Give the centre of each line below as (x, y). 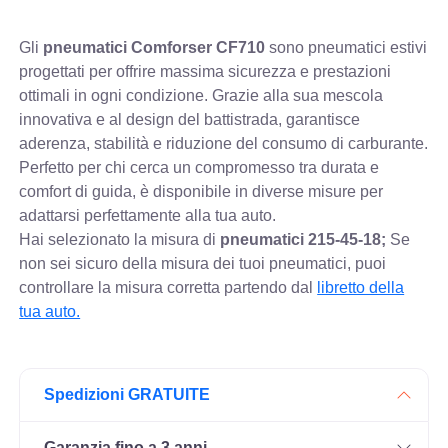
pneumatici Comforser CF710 (154, 48)
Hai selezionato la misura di (120, 240)
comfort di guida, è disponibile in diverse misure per (201, 192)
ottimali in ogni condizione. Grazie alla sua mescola (201, 96)
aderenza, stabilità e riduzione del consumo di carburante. (224, 144)
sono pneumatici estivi (346, 48)
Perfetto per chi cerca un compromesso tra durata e (199, 168)
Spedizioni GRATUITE (127, 395)
